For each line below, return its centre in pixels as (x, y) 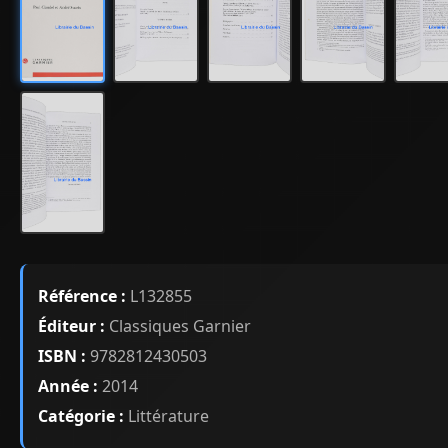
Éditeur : (71, 326)
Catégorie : (81, 416)
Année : (68, 386)
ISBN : (62, 356)
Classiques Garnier (178, 326)
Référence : (82, 296)
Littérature (166, 416)
